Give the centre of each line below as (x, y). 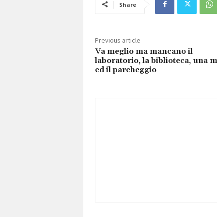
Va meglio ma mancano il (144, 51)
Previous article (118, 40)
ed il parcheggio (126, 70)
